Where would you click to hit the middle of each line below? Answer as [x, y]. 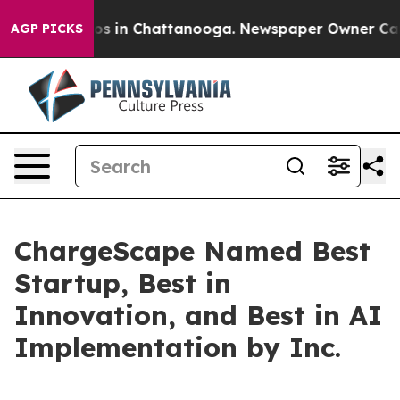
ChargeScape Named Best [192, 251]
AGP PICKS [47, 29]
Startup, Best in [123, 283]
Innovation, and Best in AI [198, 315]
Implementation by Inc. [178, 347]
